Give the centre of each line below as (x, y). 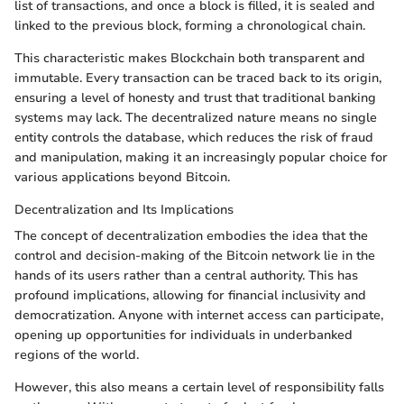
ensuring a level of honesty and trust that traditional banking (195, 98)
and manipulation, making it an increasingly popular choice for (201, 158)
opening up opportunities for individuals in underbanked (184, 335)
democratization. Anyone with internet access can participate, (199, 316)
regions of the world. (77, 355)
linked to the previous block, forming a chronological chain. (190, 26)
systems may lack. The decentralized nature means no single (196, 118)
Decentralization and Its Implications (124, 210)
